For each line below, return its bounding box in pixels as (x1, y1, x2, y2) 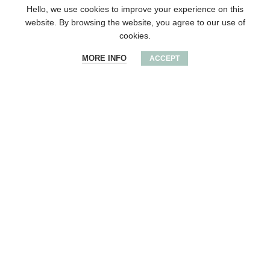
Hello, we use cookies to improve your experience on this (27, 4, 243, 14)
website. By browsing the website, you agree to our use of (25, 17, 245, 27)
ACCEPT (149, 54, 180, 63)
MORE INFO (82, 54, 127, 63)
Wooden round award (93, 216, 177, 226)
